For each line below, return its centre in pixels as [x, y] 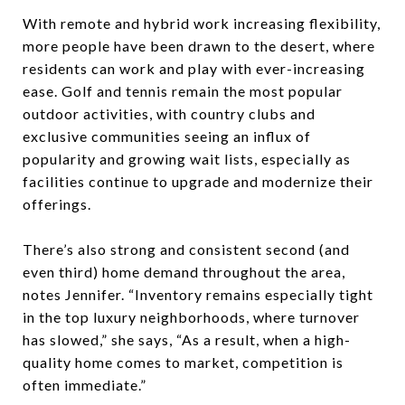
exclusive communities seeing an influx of [167, 136]
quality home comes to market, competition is [183, 362]
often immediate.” [85, 385]
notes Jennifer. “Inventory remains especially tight [198, 294]
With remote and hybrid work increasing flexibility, [202, 23]
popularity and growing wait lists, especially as [187, 159]
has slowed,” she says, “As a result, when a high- [187, 339]
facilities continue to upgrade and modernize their [198, 181]
